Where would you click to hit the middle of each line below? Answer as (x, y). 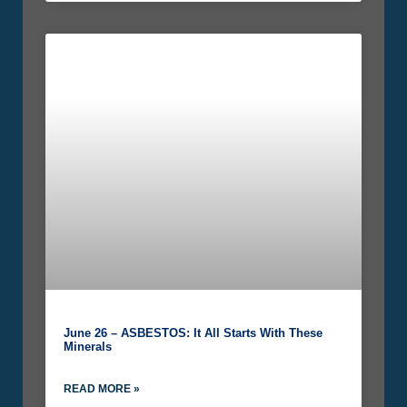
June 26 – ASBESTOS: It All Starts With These (193, 333)
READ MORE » (102, 389)
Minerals (88, 347)
